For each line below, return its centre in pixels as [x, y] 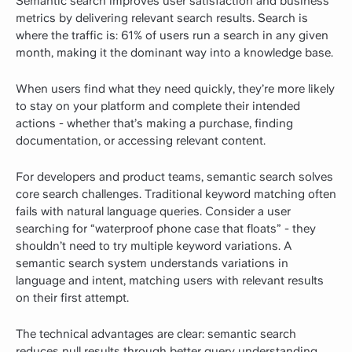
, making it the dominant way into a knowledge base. [192, 52]
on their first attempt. [72, 297]
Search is [281, 18]
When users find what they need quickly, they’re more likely [175, 88]
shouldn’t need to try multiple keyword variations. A [154, 246]
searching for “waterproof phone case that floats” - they [166, 228]
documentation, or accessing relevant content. [141, 140]
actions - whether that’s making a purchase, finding [154, 123]
